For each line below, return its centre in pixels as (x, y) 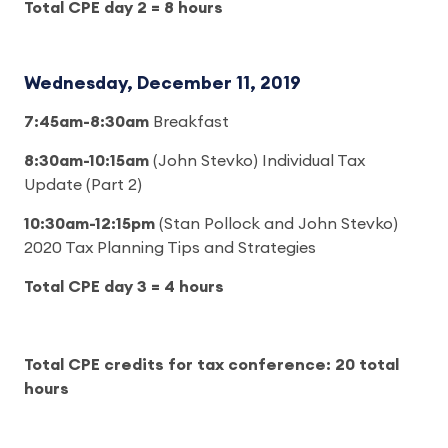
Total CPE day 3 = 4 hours (124, 287)
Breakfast (189, 122)
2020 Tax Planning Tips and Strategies (170, 248)
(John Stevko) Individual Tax (257, 161)
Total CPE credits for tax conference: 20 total (211, 365)
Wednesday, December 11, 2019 (162, 83)
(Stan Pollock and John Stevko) (278, 224)
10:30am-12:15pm (91, 224)
